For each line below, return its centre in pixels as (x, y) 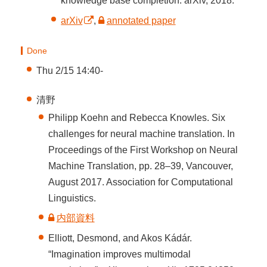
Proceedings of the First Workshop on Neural (143, 150)
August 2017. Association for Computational (141, 182)
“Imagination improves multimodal (120, 254)
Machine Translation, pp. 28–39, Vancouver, (141, 166)
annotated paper (141, 20)
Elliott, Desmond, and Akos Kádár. (120, 238)
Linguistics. (72, 198)
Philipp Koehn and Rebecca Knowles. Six (137, 118)
